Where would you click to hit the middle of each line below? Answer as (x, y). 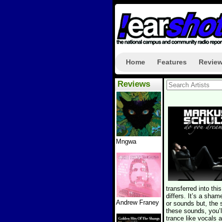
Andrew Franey (138, 202)
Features (172, 62)
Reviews (134, 84)
